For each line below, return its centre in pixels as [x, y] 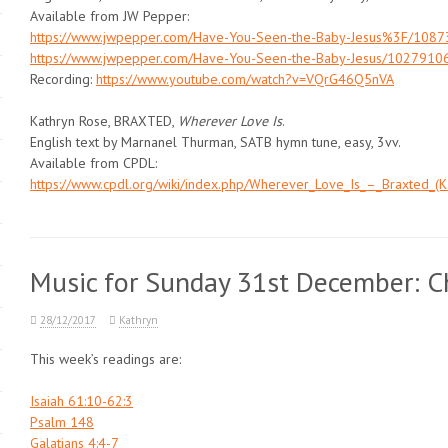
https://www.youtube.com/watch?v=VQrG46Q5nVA [245, 78]
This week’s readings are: [105, 358]
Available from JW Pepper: [109, 15]
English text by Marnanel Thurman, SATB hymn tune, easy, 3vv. [215, 141]
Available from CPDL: [93, 162]
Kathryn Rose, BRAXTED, [104, 120]
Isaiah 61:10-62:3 [81, 400]
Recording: [63, 78]
